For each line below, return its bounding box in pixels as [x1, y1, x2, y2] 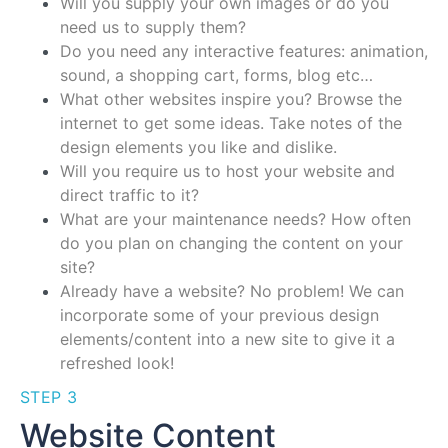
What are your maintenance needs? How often [60, 208, 411, 229]
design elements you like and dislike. [60, 136, 337, 157]
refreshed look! [60, 352, 174, 373]
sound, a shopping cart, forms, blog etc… [60, 64, 373, 85]
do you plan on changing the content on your [60, 232, 403, 253]
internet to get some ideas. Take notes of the [60, 112, 402, 133]
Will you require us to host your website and [60, 160, 395, 181]
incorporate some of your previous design [60, 304, 379, 325]
